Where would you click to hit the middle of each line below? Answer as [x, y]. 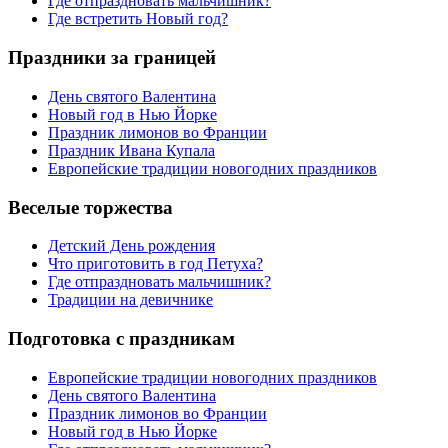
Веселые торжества [90, 207]
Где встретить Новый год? [138, 19]
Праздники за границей [112, 58]
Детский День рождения [131, 246]
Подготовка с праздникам [121, 338]
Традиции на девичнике [130, 300]
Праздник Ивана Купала [131, 150]
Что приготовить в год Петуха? [155, 264]
